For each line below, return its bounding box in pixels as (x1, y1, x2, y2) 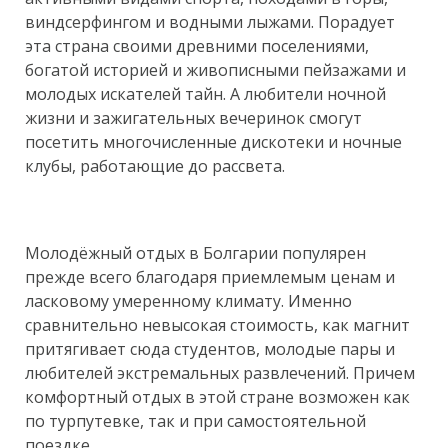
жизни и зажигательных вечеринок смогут (25, 107, 362, 130)
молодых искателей (25, 83, 181, 106)
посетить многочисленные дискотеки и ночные (25, 131, 402, 154)
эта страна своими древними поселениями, (25, 35, 369, 58)
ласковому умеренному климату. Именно (25, 290, 352, 313)
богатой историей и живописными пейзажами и (25, 59, 406, 82)
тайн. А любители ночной (181, 83, 386, 106)
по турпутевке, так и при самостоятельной (25, 410, 366, 433)
